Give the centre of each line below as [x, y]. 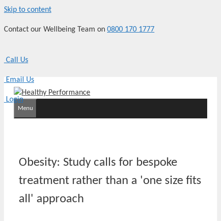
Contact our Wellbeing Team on [55, 30]
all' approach [51, 199]
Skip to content [28, 10]
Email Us [19, 80]
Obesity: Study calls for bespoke [98, 162]
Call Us [16, 60]
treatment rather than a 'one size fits [110, 181]
